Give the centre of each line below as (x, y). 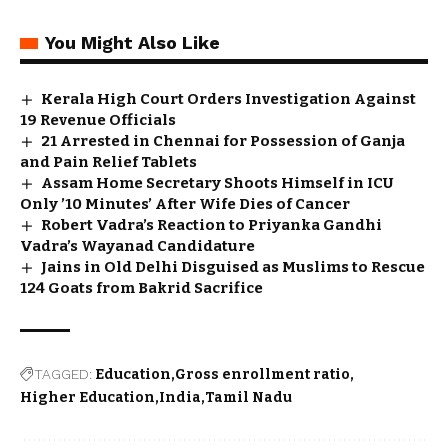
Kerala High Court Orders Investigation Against (229, 98)
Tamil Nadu (248, 397)
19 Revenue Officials (98, 119)
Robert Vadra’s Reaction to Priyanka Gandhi (212, 224)
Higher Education (87, 397)
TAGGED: (63, 373)
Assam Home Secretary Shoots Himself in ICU (218, 182)
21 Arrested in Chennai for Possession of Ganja (223, 140)
